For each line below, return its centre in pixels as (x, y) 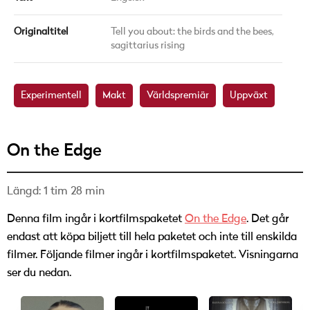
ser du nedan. (39, 273)
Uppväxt (249, 95)
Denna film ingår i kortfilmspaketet (96, 219)
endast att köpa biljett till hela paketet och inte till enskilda (152, 237)
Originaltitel (41, 32)
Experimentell (51, 95)
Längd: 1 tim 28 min (56, 192)
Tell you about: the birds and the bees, (192, 32)
